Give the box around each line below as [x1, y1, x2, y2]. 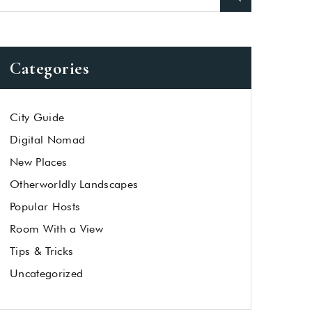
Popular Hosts [10, 200, 81, 213]
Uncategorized [10, 267, 84, 280]
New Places [10, 155, 68, 169]
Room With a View [10, 222, 104, 235]
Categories [10, 58, 89, 79]
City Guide [10, 111, 65, 124]
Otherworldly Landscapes [10, 178, 139, 191]
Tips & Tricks [10, 244, 74, 258]
